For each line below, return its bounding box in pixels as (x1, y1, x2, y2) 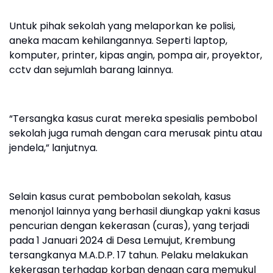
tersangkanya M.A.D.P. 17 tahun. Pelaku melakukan (9, 248, 248, 262)
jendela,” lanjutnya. (9, 141, 97, 155)
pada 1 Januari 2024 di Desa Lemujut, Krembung (9, 233, 235, 247)
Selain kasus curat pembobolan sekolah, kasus (9, 190, 231, 204)
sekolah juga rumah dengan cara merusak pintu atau (9, 126, 262, 140)
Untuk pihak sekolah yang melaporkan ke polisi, (9, 19, 235, 33)
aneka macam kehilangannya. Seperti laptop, (9, 34, 227, 48)
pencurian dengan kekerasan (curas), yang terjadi (9, 219, 249, 233)
